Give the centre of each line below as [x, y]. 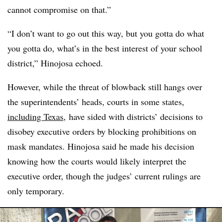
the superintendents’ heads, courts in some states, [96, 102]
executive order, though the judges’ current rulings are [104, 176]
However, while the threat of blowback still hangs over [105, 87]
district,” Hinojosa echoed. [55, 63]
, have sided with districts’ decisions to [133, 116]
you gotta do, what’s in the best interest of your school [105, 48]
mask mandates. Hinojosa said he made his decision [101, 146]
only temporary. [37, 191]
